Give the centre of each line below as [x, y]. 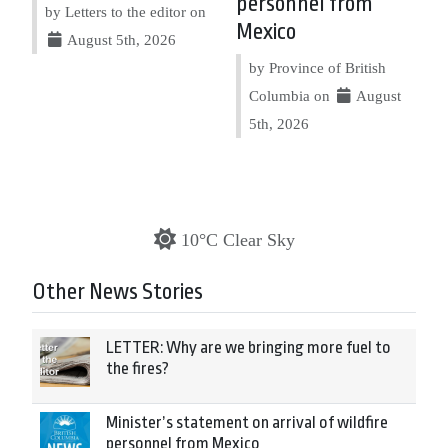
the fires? [137, 368]
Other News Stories [117, 291]
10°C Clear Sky [237, 239]
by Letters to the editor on [125, 11]
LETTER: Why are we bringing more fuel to [248, 347]
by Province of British [317, 67]
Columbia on [291, 95]
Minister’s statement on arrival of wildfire [247, 422]
